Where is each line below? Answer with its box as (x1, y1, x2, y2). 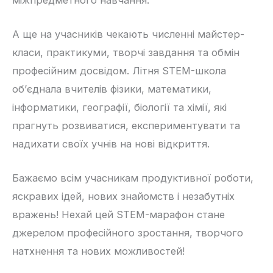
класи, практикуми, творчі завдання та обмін (12, 46, 239, 59)
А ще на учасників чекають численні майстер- (12, 28, 244, 41)
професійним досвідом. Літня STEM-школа (12, 65, 226, 77)
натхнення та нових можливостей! (12, 245, 185, 258)
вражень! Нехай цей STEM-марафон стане (12, 208, 225, 221)
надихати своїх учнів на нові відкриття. (12, 138, 210, 151)
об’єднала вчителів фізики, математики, (12, 83, 211, 96)
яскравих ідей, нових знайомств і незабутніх (12, 190, 235, 203)
